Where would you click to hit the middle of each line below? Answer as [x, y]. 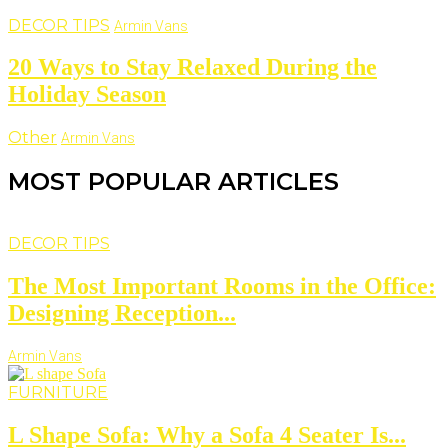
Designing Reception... [122, 313]
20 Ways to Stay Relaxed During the [192, 67]
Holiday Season [87, 94]
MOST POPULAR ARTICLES [173, 182]
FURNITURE [58, 392]
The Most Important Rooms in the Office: [222, 286]
